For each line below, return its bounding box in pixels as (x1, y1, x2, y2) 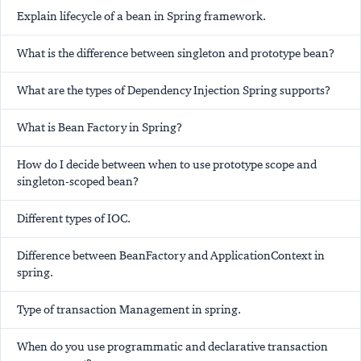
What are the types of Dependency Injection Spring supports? (17, 83, 330, 98)
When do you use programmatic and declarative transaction (17, 339, 328, 355)
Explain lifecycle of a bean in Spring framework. (17, 9, 266, 24)
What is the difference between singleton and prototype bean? (17, 46, 334, 61)
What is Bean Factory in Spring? (17, 120, 182, 135)
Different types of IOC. (17, 211, 131, 226)
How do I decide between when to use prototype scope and (17, 157, 317, 172)
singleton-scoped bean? (17, 174, 139, 189)
